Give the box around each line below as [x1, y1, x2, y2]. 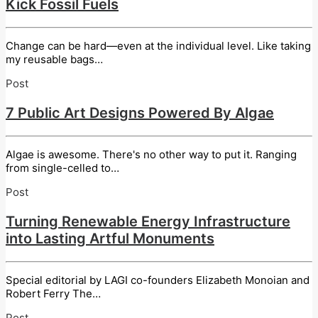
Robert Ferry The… [6, 286, 101, 300]
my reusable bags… [6, 52, 103, 66]
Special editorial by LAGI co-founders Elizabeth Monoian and [6, 273, 309, 287]
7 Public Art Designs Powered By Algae [6, 104, 274, 121]
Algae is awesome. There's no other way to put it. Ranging [6, 147, 297, 161]
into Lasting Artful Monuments [6, 229, 214, 247]
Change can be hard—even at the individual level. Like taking [6, 38, 311, 53]
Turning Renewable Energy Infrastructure [6, 212, 290, 230]
